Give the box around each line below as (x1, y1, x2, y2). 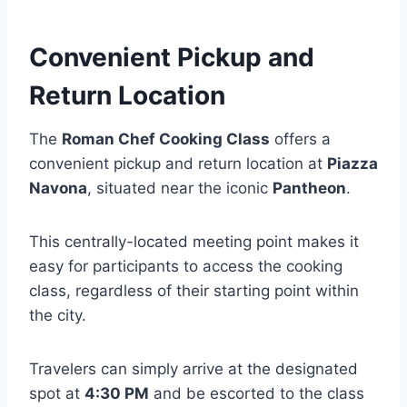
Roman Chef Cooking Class (62, 130, 270, 148)
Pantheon (273, 179, 346, 197)
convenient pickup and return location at (29, 154, 327, 173)
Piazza (327, 154, 378, 173)
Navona (29, 179, 87, 197)
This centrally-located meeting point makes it (29, 233, 359, 251)
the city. (29, 306, 86, 324)
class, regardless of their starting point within (29, 282, 359, 300)
